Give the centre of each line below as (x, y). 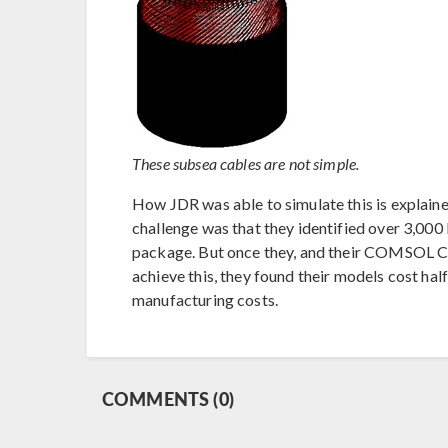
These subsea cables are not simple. (246, 163)
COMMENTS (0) (168, 398)
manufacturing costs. (205, 299)
